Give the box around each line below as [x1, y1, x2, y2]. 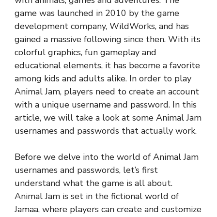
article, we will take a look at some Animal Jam [15, 112, 201, 124]
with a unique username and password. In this [15, 99, 197, 110]
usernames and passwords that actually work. [15, 125, 197, 137]
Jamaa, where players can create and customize [15, 203, 201, 215]
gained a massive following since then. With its [15, 33, 201, 45]
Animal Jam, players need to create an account [15, 86, 199, 97]
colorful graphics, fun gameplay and [15, 46, 156, 58]
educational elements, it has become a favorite [15, 60, 200, 71]
